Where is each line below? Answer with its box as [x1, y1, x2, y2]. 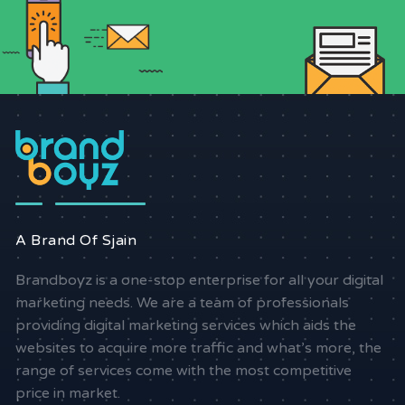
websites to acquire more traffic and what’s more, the [15, 338, 382, 357]
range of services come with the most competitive [15, 361, 353, 380]
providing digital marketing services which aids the [15, 316, 357, 334]
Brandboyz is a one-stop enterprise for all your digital [15, 270, 384, 289]
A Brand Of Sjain [15, 231, 137, 250]
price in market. [15, 383, 121, 402]
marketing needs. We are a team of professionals [15, 293, 350, 312]
